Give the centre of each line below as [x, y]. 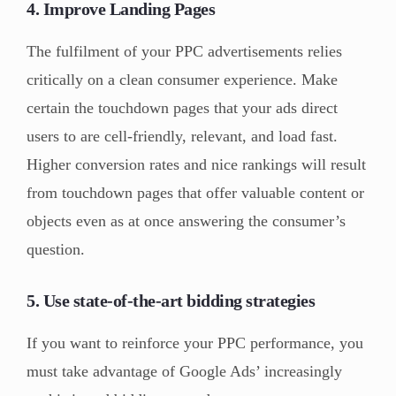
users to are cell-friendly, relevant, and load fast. [182, 137]
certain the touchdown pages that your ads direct [182, 108]
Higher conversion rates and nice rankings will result [196, 165]
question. [56, 250]
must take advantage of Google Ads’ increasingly [184, 372]
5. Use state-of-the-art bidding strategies [171, 301]
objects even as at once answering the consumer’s [186, 221]
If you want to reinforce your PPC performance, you [195, 343]
